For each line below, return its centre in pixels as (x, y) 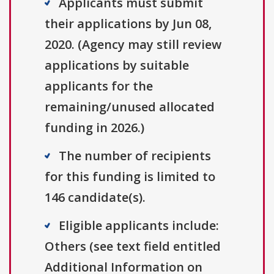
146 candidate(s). (95, 198)
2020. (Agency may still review (133, 45)
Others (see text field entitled (133, 246)
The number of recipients (135, 156)
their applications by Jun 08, (128, 24)
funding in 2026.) (94, 128)
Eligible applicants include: (139, 226)
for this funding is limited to (130, 177)
